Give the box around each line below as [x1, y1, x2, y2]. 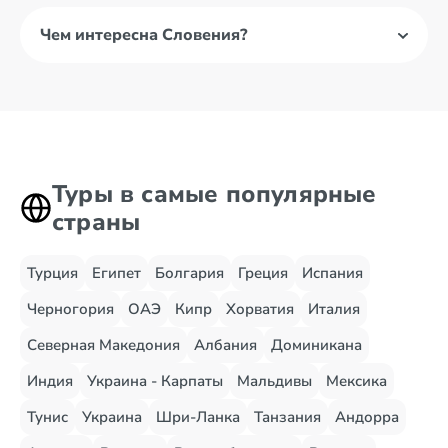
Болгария [155, 263, 224, 283]
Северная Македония [27, 335, 180, 355]
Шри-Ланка [156, 407, 240, 427]
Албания [194, 335, 257, 355]
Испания [302, 263, 363, 283]
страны [52, 206, 141, 238]
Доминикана [271, 335, 362, 355]
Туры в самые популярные [52, 178, 377, 210]
